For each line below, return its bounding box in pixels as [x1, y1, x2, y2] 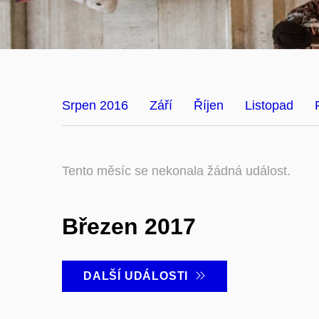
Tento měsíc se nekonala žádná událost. [62, 164, 291, 178]
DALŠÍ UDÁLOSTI [83, 270, 195, 282]
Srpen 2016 [62, 98, 128, 113]
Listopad [245, 98, 293, 113]
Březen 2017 [62, 214, 196, 239]
